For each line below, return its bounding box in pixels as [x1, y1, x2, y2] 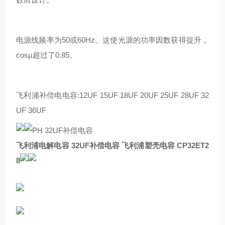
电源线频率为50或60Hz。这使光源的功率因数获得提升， [16, 36, 209, 44]
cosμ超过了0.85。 [16, 51, 77, 59]
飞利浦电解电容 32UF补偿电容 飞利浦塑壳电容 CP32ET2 [16, 141, 209, 150]
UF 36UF [16, 106, 46, 115]
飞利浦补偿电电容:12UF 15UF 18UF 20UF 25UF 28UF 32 [16, 91, 209, 99]
